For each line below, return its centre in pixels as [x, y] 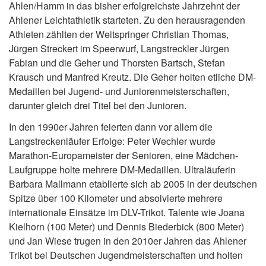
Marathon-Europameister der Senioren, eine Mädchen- [123, 155]
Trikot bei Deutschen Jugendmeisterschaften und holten [126, 255]
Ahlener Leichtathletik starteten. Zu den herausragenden [127, 20]
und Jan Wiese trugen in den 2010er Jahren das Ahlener [128, 241]
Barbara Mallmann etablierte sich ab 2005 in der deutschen [133, 184]
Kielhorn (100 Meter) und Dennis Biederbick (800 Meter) [126, 227]
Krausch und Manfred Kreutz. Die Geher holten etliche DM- [132, 77]
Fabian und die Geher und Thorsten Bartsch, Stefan [117, 63]
